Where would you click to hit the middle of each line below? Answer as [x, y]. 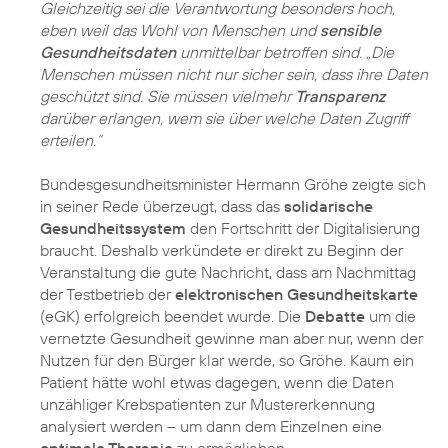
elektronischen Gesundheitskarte [296, 294]
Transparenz [340, 96]
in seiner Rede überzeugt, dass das [162, 206]
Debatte [335, 316]
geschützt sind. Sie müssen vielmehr [167, 96]
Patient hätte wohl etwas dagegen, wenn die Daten [217, 382]
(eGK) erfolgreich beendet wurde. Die [172, 316]
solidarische [328, 206]
